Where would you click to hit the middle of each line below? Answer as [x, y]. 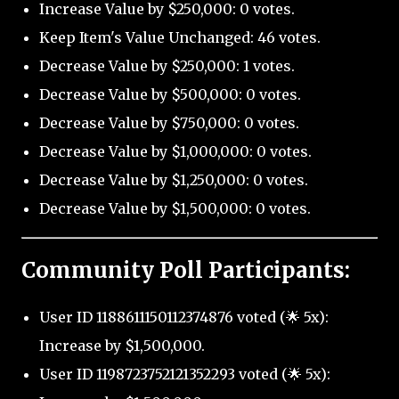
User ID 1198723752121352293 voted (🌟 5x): [185, 375]
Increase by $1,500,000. [122, 346]
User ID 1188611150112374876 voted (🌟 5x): [184, 318]
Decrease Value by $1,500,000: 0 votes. [175, 209]
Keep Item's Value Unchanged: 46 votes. [180, 38]
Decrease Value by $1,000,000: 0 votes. [175, 152]
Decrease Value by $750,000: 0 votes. [169, 123]
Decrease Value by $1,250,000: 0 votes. [174, 180]
